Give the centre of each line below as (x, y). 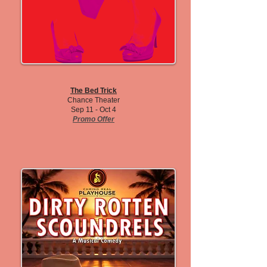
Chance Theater (94, 100)
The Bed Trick (94, 91)
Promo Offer (94, 119)
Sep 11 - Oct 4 (94, 110)
